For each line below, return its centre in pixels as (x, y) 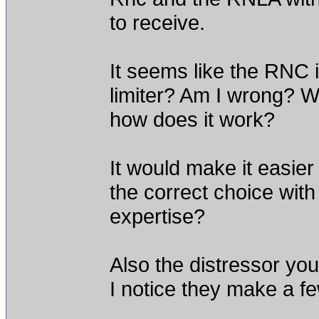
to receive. (157, 22)
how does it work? (192, 119)
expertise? (157, 216)
